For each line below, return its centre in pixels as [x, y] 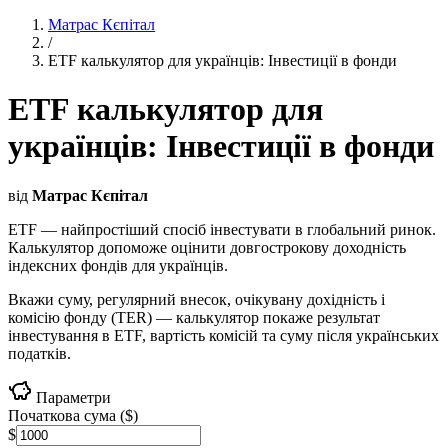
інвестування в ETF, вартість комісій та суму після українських [223, 335]
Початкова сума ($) [73, 415]
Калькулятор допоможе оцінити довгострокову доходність [207, 247]
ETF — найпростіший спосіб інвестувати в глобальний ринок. [222, 229]
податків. [39, 353]
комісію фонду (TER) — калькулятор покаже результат [194, 317]
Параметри [71, 397]
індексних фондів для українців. [118, 265]
